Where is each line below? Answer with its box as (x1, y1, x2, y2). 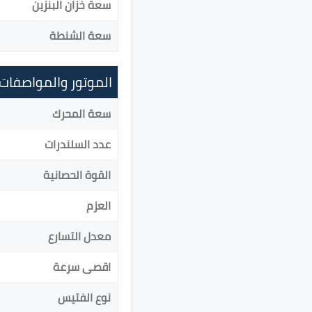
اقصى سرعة (53, 256, 111, 278)
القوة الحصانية (43, 164, 111, 186)
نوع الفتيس (58, 287, 111, 309)
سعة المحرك (52, 103, 111, 125)
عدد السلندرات (45, 134, 111, 155)
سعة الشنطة (49, 25, 111, 47)
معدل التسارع (48, 226, 111, 247)
